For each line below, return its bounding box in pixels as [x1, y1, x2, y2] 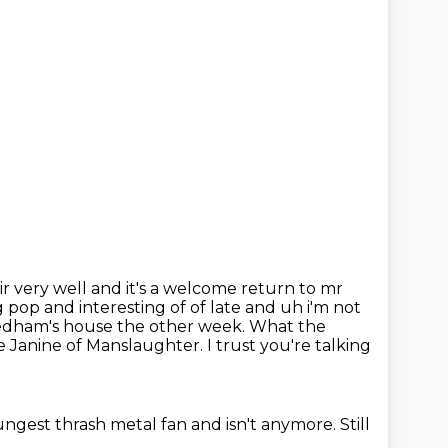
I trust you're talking [207, 336, 371, 355]
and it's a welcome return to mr [91, 279, 343, 298]
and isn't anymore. [191, 415, 340, 434]
